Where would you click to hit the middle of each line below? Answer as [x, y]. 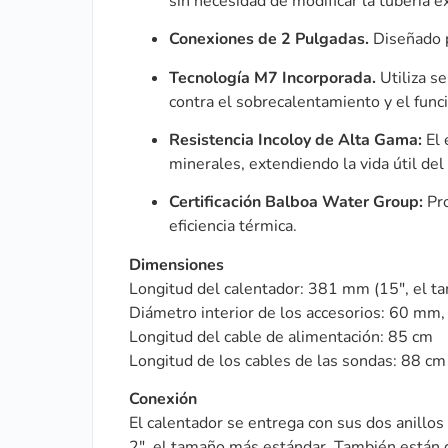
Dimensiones [176, 264]
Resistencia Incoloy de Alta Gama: [295, 139]
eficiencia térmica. [233, 226]
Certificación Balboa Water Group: [296, 202]
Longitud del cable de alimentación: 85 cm [281, 336]
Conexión [163, 399]
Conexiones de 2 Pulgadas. [269, 39]
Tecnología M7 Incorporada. [272, 77]
